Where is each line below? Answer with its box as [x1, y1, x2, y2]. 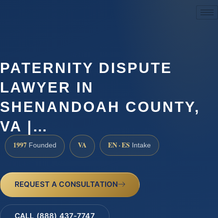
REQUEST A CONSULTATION [14, 179, 118, 189]
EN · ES [108, 140, 130, 150]
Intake [130, 142, 151, 149]
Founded [27, 142, 56, 149]
